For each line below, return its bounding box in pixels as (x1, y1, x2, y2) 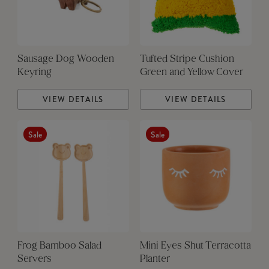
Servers (17, 255, 52, 265)
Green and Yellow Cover (139, 68, 243, 78)
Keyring (17, 68, 52, 78)
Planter (139, 255, 170, 265)
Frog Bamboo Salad (17, 241, 101, 252)
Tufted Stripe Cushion (139, 55, 234, 65)
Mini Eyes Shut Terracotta (139, 241, 251, 252)
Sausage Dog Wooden (17, 55, 114, 65)
